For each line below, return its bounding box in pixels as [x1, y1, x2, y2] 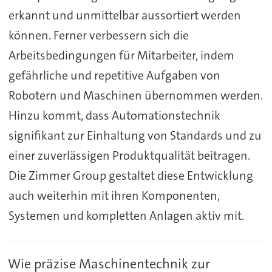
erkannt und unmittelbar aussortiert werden [8, 7, 241, 23]
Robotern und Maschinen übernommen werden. [8, 87, 263, 103]
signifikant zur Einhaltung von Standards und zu [8, 127, 262, 143]
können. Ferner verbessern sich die [8, 27, 189, 43]
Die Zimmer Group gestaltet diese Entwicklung [8, 167, 253, 183]
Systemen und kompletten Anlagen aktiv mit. [8, 207, 244, 223]
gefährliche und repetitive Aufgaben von [8, 67, 220, 83]
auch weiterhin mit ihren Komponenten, [8, 187, 220, 203]
